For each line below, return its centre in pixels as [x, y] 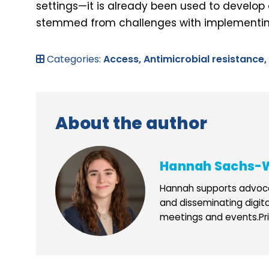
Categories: [74, 59]
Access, [123, 59]
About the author [131, 123]
